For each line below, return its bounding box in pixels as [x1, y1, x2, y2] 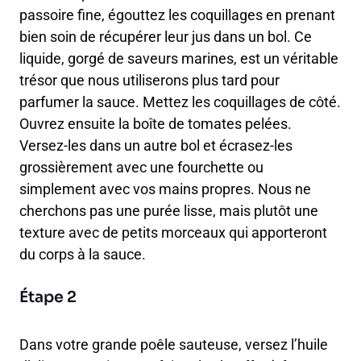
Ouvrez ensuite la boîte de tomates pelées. [19, 115, 292, 133]
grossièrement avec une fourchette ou [19, 159, 263, 176]
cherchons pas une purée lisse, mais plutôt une [19, 202, 318, 220]
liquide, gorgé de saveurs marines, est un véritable [19, 50, 338, 68]
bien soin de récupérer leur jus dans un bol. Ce [19, 28, 312, 46]
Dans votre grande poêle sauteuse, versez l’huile [19, 336, 328, 354]
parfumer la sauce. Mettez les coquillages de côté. [19, 93, 341, 111]
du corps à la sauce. [19, 246, 146, 263]
